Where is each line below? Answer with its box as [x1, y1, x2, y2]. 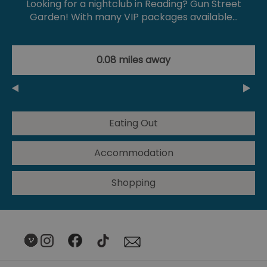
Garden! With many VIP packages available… [29, 10, 238, 24]
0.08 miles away [97, 52, 170, 67]
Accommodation [94, 145, 173, 160]
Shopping [111, 175, 156, 190]
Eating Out [109, 116, 158, 130]
